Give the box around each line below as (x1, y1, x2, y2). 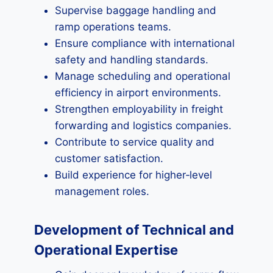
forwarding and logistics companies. (55, 119, 232, 132)
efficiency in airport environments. (55, 87, 221, 99)
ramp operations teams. (55, 21, 171, 33)
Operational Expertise (34, 242, 178, 258)
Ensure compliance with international (55, 37, 235, 49)
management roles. (55, 185, 149, 197)
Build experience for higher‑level (55, 169, 212, 181)
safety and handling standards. (55, 54, 208, 66)
